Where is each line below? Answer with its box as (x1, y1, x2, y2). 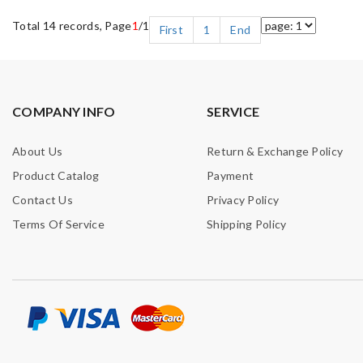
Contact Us (12, 193, 73, 207)
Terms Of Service (12, 217, 105, 231)
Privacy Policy (207, 193, 280, 207)
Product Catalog (12, 169, 100, 182)
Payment (207, 169, 254, 182)
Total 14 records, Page (12, 19, 132, 32)
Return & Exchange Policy (207, 144, 344, 158)
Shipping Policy (207, 217, 287, 231)
